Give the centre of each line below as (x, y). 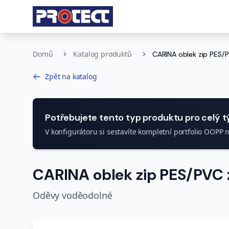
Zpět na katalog (71, 76)
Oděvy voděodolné (73, 195)
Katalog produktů (102, 54)
